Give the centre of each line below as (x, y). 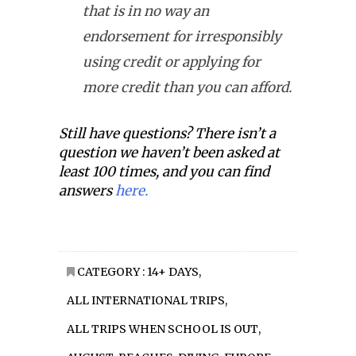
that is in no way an (146, 12)
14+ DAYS (173, 272)
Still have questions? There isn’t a (167, 134)
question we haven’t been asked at (169, 153)
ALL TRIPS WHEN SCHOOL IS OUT (163, 329)
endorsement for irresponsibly (182, 37)
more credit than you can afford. (187, 88)
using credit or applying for (172, 62)
